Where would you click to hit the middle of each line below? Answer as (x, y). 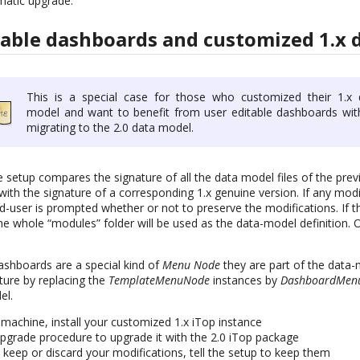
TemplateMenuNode (160, 280)
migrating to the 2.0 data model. (110, 128)
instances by (245, 280)
